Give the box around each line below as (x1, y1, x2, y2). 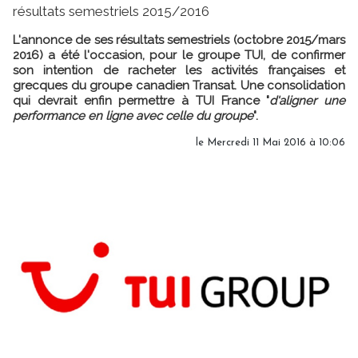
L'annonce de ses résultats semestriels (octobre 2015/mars (13, 33, 345, 47)
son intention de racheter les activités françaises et (13, 63, 345, 78)
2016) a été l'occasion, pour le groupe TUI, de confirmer (13, 48, 345, 62)
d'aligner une (269, 93, 345, 108)
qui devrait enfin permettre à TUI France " (13, 93, 270, 108)
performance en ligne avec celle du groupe (13, 109, 253, 123)
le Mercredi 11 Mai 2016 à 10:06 (196, 137, 345, 148)
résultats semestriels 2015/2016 (13, 3, 209, 19)
